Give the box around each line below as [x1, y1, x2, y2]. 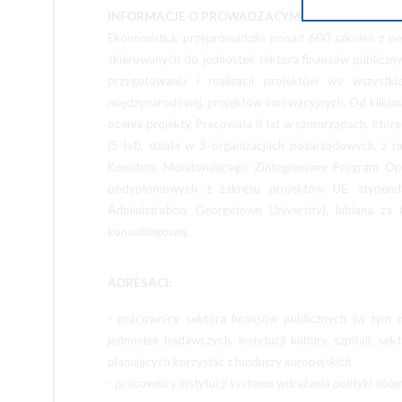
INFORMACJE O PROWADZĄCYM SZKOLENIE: [108, 9, 373, 23]
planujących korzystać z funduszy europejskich [108, 354, 352, 369]
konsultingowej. [108, 224, 189, 239]
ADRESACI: [108, 275, 172, 290]
